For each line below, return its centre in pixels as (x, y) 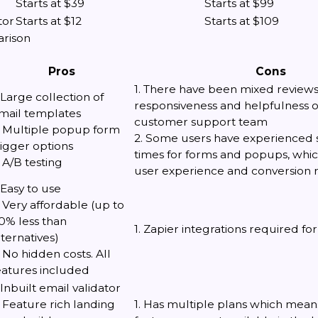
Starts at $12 (49, 21)
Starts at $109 (242, 21)
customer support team (201, 122)
